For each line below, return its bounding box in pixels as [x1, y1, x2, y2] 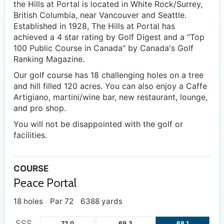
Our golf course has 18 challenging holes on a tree [13, 70, 203, 80]
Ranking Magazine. [13, 54, 84, 64]
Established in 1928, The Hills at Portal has [13, 21, 175, 31]
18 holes [13, 196, 43, 206]
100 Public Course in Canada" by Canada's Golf [13, 43, 193, 53]
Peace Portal [13, 175, 76, 190]
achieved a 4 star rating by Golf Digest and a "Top [13, 32, 204, 42]
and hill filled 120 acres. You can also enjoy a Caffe [13, 81, 207, 91]
